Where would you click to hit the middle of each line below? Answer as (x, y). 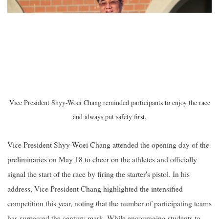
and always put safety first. (109, 117)
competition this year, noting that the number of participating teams (109, 203)
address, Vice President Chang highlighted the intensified (95, 188)
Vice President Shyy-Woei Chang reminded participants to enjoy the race (109, 102)
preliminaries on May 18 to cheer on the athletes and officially (102, 159)
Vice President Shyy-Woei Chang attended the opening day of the (108, 144)
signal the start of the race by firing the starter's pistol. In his (99, 174)
